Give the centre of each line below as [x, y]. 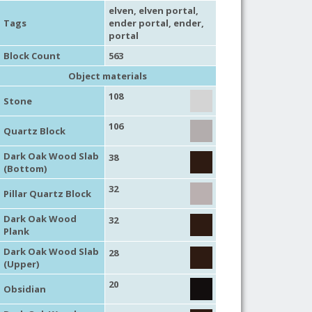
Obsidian [24, 289]
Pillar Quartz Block [47, 193]
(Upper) [21, 264]
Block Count [32, 55]
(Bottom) [25, 168]
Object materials [108, 76]
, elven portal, [166, 10]
